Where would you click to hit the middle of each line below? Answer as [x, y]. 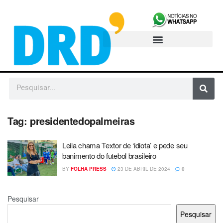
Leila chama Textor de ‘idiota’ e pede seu [125, 145]
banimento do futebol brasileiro [109, 156]
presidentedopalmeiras [82, 121]
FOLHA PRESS [89, 169]
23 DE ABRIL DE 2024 [143, 169]
